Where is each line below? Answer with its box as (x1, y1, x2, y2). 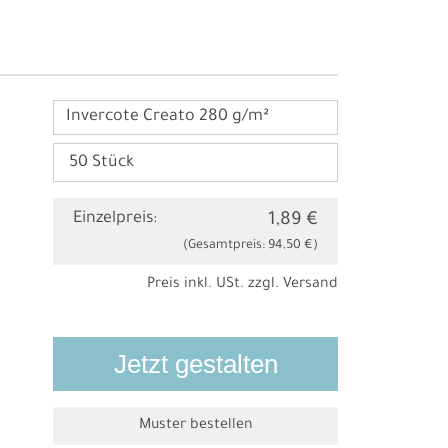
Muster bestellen (138, 418, 253, 435)
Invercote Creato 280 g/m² (65, 108, 269, 127)
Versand (282, 277, 338, 294)
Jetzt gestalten (113, 350, 278, 379)
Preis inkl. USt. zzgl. (146, 277, 283, 294)
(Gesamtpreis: (182, 239, 268, 254)
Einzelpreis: (73, 210, 158, 229)
